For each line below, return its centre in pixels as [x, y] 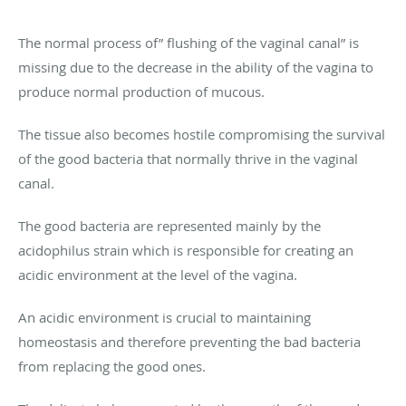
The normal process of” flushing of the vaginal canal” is [188, 42]
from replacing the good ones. [112, 366]
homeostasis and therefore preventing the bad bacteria [189, 341]
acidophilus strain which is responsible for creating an [186, 250]
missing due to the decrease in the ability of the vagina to [196, 67]
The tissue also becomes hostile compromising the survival [202, 134]
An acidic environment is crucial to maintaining [164, 317]
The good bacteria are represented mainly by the [169, 225]
